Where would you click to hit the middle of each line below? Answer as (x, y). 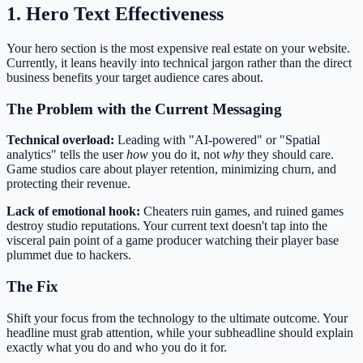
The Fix (32, 286)
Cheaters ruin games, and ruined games (242, 211)
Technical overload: (60, 140)
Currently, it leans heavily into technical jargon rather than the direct (179, 62)
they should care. (289, 155)
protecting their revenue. (68, 184)
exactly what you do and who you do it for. (117, 347)
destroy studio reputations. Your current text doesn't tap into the (167, 226)
